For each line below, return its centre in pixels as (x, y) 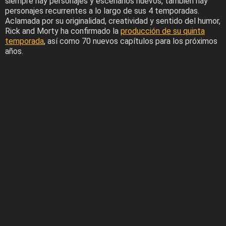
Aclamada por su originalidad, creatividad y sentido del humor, (113, 21)
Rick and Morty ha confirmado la (63, 31)
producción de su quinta (163, 31)
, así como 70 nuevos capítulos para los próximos (131, 41)
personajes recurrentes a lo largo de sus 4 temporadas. (102, 11)
